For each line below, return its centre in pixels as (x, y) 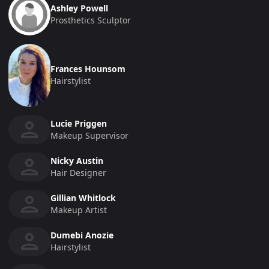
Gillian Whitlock (83, 198)
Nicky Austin (77, 160)
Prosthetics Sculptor (91, 20)
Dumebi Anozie (82, 235)
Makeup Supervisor (89, 135)
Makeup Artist (79, 210)
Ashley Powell (79, 8)
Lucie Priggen (79, 123)
